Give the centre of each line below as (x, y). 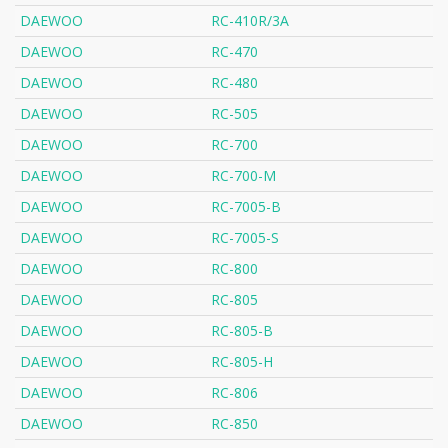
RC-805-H (242, 362)
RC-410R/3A (250, 21)
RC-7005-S (245, 238)
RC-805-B (242, 331)
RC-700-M (243, 176)
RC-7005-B (246, 207)
